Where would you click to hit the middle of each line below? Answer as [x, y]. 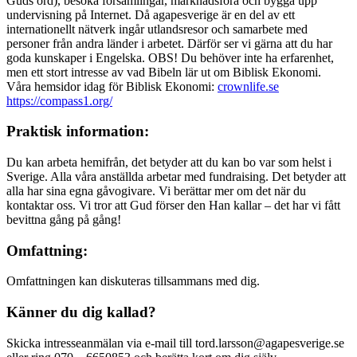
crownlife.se [248, 86]
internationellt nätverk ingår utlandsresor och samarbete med [157, 29]
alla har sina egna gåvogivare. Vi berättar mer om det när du [156, 190]
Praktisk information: [78, 131]
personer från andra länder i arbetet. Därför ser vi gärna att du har [169, 43]
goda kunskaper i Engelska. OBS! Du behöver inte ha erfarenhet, [170, 57]
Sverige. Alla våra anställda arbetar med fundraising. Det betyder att [176, 176]
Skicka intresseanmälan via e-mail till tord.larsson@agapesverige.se [175, 343]
